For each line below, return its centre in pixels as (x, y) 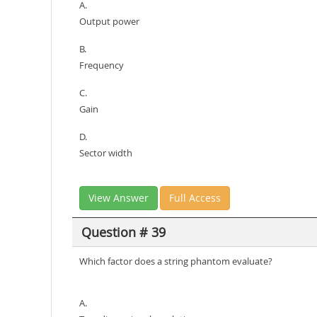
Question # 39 (123, 232)
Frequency (102, 65)
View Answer (119, 198)
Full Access (195, 198)
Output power (109, 21)
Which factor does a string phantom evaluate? (176, 261)
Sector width (106, 153)
